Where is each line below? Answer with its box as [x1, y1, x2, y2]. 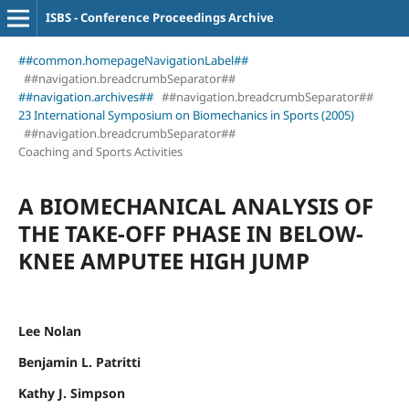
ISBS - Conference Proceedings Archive [45, 9, 274, 26]
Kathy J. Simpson [17, 383, 125, 402]
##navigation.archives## [17, 88, 153, 105]
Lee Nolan [17, 321, 81, 340]
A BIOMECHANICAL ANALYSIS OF [17, 190, 373, 221]
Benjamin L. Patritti [17, 352, 141, 371]
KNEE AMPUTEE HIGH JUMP [17, 245, 309, 276]
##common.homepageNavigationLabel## [17, 51, 248, 68]
